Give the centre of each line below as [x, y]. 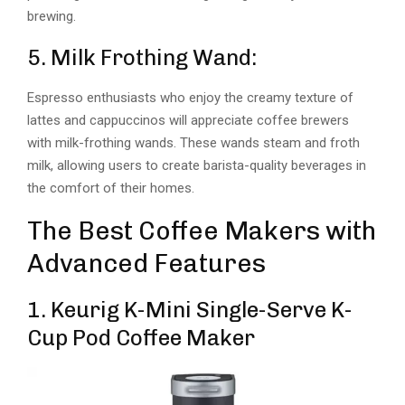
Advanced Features [149, 264]
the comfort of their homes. [111, 188]
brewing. [52, 17]
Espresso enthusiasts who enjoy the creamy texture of [190, 98]
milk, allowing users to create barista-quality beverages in [197, 166]
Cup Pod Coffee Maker [141, 338]
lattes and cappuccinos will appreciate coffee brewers [190, 121]
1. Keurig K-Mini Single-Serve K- [190, 310]
